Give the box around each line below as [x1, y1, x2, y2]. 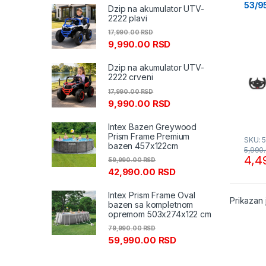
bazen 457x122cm [108, 140, 178, 151]
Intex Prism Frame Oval [108, 189, 195, 200]
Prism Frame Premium [108, 131, 190, 141]
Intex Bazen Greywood [108, 121, 197, 132]
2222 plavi [108, 13, 147, 24]
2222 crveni [108, 72, 153, 83]
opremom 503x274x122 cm [108, 208, 211, 219]
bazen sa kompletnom [108, 199, 194, 210]
